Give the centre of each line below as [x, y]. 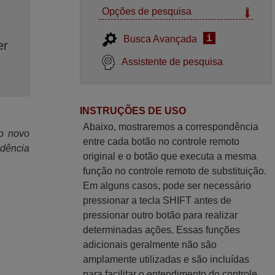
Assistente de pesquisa [172, 62]
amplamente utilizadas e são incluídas [166, 259]
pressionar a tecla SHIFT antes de [157, 200]
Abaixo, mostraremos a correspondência [171, 127]
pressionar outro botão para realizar [161, 215]
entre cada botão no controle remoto [161, 141]
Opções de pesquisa [147, 11]
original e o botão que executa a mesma [170, 156]
